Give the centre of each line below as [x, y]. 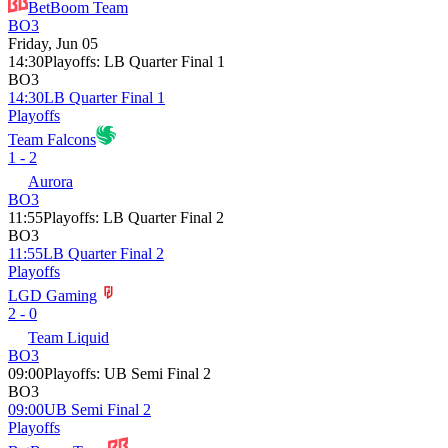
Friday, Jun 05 [53, 43]
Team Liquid [68, 337]
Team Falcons [52, 139]
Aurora [50, 181]
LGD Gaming [52, 295]
